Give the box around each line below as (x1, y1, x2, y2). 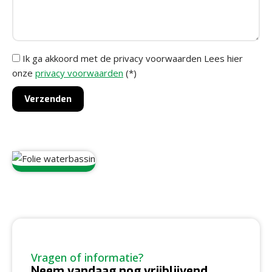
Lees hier (202, 52, 243, 64)
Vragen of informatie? (31, 250, 143, 265)
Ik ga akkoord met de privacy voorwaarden (22, 52, 202, 64)
